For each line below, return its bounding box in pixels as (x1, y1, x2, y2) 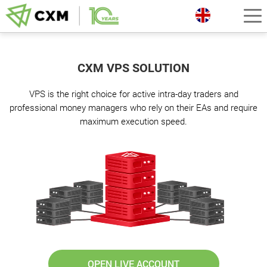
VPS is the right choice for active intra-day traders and (29, 88, 238, 100)
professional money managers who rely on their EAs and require (10, 101, 257, 113)
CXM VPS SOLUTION (77, 61, 190, 75)
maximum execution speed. (80, 115, 187, 127)
